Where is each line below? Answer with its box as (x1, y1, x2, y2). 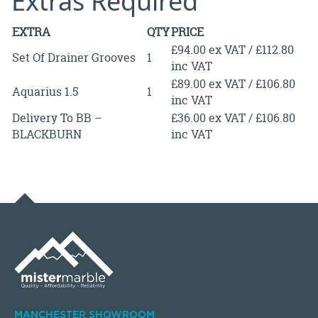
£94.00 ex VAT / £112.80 (171, 41, 294, 57)
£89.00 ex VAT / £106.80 (171, 75, 295, 92)
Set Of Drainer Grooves (12, 49, 136, 65)
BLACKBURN (12, 126, 82, 142)
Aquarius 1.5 (12, 83, 78, 99)
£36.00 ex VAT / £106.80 (171, 109, 295, 126)
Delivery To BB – (12, 109, 102, 126)
